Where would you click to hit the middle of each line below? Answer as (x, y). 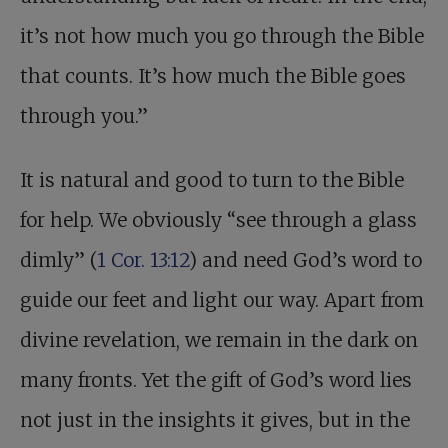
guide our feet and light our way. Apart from (222, 300)
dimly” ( (58, 260)
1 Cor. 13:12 (143, 260)
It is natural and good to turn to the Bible (212, 180)
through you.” (84, 116)
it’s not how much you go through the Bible (222, 36)
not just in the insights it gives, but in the (215, 420)
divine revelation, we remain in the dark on (219, 340)
